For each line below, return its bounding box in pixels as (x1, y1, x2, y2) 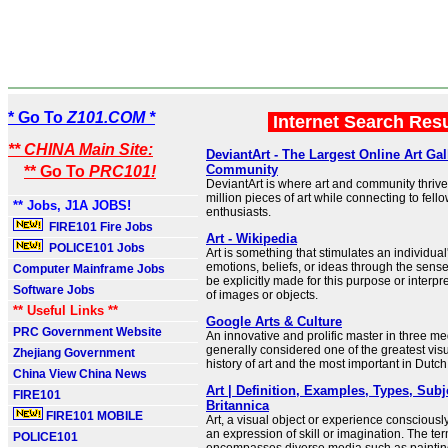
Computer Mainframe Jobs (13, 262, 165, 276)
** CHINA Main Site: (8, 141, 153, 158)
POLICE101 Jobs (43, 241, 148, 255)
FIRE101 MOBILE (43, 409, 143, 423)
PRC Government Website (13, 325, 162, 339)
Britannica (206, 398, 269, 413)
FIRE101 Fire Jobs (43, 220, 156, 234)
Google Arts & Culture (206, 314, 342, 329)
